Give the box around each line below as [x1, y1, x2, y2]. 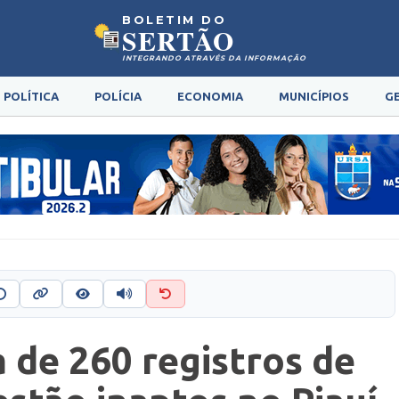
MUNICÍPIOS [278, 90, 349, 102]
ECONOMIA [176, 90, 243, 102]
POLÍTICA [3, 90, 59, 102]
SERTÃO [122, 20, 235, 60]
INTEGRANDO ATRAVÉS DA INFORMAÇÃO [122, 53, 307, 62]
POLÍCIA [94, 90, 142, 102]
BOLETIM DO [122, 12, 227, 27]
